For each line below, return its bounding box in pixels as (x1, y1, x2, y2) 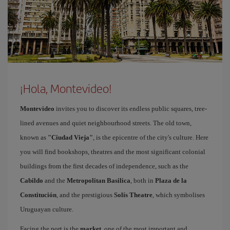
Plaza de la (155, 177, 187, 184)
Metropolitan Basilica (67, 177, 130, 184)
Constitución (20, 191, 56, 199)
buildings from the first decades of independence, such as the (20, 162, 188, 170)
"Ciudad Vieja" (48, 133, 93, 141)
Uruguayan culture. (20, 205, 73, 213)
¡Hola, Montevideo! (20, 80, 112, 97)
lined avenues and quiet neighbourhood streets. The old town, (20, 119, 191, 127)
